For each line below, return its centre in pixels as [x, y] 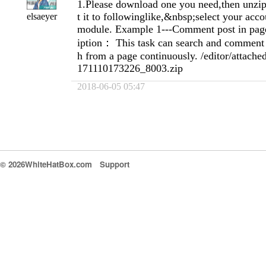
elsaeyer [42, 16]
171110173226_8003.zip [130, 68]
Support [115, 164]
